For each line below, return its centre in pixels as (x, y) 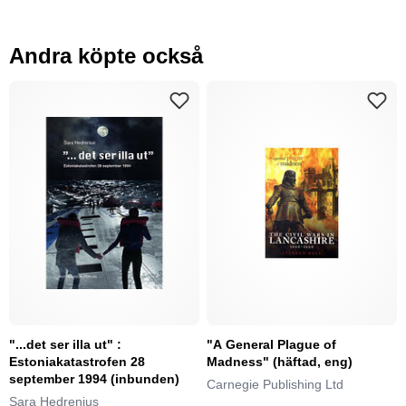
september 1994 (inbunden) (94, 378)
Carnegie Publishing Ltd (275, 384)
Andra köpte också (106, 55)
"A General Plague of (271, 344)
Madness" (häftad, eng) (280, 361)
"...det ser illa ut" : (65, 344)
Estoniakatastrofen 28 (77, 361)
